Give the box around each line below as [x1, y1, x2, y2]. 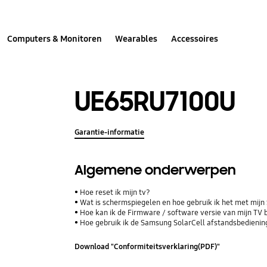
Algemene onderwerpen [74, 161, 237, 179]
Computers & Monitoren [7, 33, 103, 44]
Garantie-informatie [74, 127, 145, 137]
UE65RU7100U [74, 83, 236, 119]
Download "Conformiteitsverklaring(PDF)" [74, 242, 221, 252]
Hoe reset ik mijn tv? [80, 187, 151, 197]
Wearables [115, 33, 158, 44]
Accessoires [170, 33, 218, 44]
